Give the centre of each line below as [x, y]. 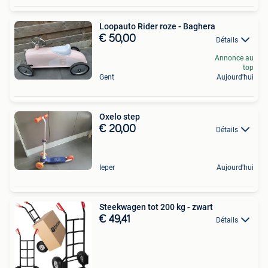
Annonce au [234, 58]
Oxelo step [120, 117]
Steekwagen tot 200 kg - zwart [156, 207]
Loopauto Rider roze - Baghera [157, 27]
